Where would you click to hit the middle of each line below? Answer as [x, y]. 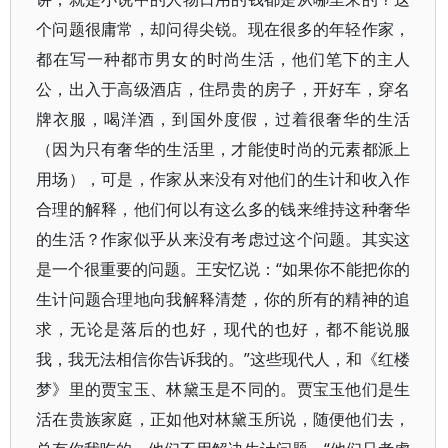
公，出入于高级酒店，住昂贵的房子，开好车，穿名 [223, 89]
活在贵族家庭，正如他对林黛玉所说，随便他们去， [223, 419]
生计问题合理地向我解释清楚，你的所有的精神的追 [223, 299]
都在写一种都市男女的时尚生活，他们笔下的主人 [223, 59]
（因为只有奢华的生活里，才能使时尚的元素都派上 [223, 149]
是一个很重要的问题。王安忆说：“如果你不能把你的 [223, 269]
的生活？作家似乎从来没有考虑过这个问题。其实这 [223, 239]
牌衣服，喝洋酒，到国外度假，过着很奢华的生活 [223, 119]
